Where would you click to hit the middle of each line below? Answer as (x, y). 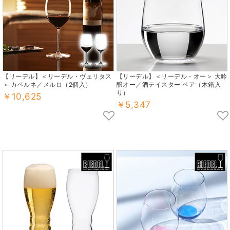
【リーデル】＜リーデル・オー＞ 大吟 (172, 76)
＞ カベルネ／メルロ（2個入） (47, 85)
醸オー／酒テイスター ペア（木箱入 (168, 85)
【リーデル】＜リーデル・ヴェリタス (57, 76)
